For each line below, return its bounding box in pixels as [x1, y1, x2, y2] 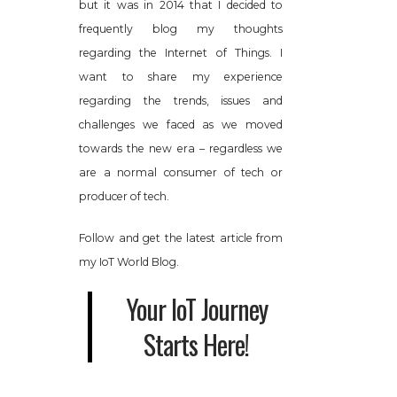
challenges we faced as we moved [79, 117, 283, 131]
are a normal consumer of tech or [79, 165, 283, 179]
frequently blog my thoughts [79, 21, 283, 35]
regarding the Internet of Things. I [79, 45, 283, 59]
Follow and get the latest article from [79, 230, 283, 245]
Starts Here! [144, 323, 249, 364]
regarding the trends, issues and [79, 93, 283, 107]
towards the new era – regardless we [79, 141, 283, 155]
